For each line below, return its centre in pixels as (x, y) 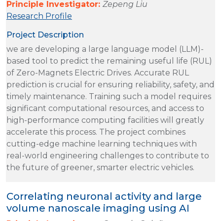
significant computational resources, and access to (105, 108)
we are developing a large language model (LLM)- (105, 49)
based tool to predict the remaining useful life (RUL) (109, 61)
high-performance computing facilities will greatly (105, 120)
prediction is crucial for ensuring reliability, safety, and (110, 84)
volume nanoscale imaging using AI (98, 208)
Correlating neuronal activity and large (104, 196)
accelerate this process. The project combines (96, 132)
